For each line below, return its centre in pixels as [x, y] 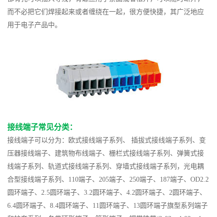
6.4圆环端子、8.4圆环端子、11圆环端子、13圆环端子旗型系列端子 [108, 206]
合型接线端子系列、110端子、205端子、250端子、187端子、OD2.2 [108, 180]
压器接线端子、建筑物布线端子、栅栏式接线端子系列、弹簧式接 [106, 154]
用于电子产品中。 [34, 25]
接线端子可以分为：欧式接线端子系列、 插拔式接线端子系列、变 [107, 140]
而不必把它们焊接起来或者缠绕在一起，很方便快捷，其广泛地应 [106, 12]
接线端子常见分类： [42, 127]
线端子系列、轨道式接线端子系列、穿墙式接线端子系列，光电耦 [106, 167]
